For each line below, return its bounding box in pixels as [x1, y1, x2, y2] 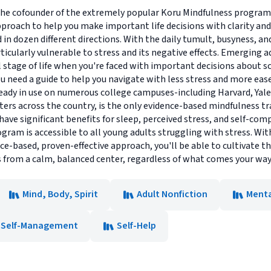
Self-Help [117, 219, 156, 232]
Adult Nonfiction [137, 188, 207, 201]
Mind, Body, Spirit [22, 188, 98, 201]
